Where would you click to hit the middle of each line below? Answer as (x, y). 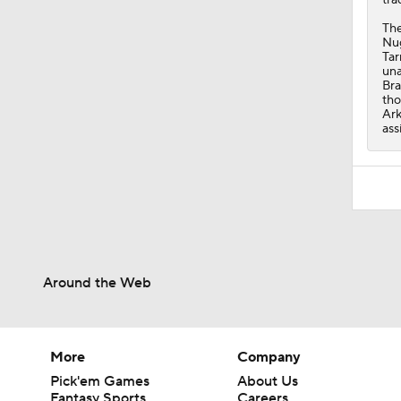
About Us (268, 381)
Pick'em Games (100, 381)
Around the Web (97, 282)
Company (269, 357)
